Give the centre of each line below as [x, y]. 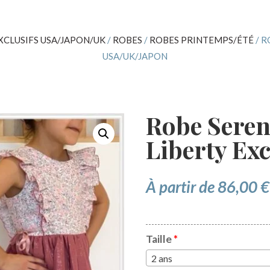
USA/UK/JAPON [135, 56]
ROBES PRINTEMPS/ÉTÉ [201, 40]
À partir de [182, 187]
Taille [160, 239]
